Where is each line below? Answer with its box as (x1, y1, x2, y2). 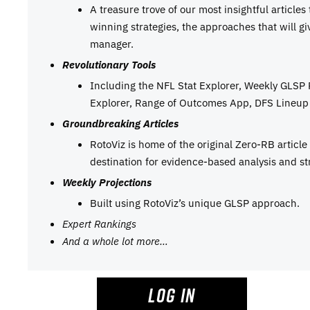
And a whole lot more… (62, 233, 168, 248)
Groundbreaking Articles (62, 116, 179, 130)
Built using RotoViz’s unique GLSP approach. (90, 195, 300, 210)
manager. (90, 36, 134, 51)
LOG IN (148, 281, 196, 309)
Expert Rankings (62, 216, 136, 230)
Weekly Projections (62, 174, 152, 189)
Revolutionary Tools (62, 57, 156, 71)
